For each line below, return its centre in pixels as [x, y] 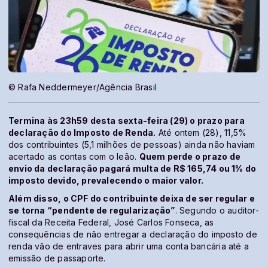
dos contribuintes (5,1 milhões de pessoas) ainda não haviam [132, 144]
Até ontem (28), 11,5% [201, 132]
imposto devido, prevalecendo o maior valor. [106, 180]
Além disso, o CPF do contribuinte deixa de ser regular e [132, 198]
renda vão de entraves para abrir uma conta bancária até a [129, 246]
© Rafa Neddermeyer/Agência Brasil [83, 87]
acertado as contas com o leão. [74, 156]
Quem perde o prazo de [190, 156]
